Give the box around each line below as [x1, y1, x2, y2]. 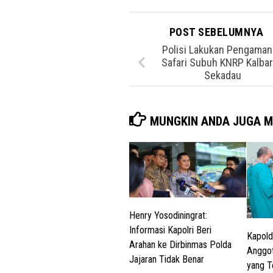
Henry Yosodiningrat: [129, 209, 207, 221]
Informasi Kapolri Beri [129, 224, 211, 236]
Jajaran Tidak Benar [129, 253, 204, 265]
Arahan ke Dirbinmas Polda [129, 238, 232, 250]
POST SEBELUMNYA [169, 25, 266, 38]
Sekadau [204, 69, 241, 82]
